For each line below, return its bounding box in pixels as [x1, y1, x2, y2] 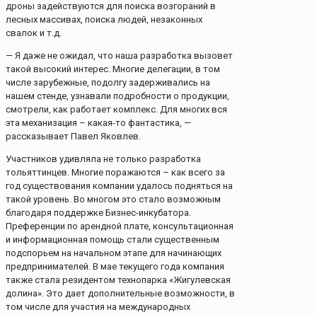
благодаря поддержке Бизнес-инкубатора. [6, 207, 191, 219]
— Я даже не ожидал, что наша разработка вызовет [6, 50, 233, 62]
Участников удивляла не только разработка [6, 154, 201, 165]
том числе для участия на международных [6, 301, 190, 313]
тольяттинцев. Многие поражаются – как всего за [6, 167, 225, 178]
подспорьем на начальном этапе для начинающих [6, 248, 221, 259]
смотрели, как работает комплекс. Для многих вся [6, 104, 227, 115]
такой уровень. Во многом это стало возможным [6, 194, 221, 205]
